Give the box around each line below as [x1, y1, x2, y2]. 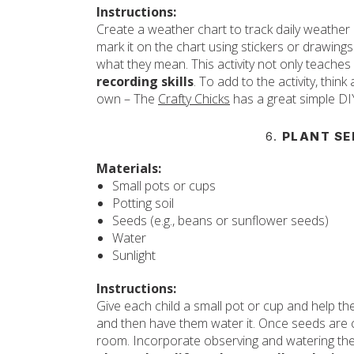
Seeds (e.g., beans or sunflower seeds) [112, 212, 329, 229]
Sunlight [112, 247, 156, 264]
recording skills [96, 73, 194, 90]
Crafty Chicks [158, 90, 230, 107]
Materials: [96, 160, 161, 177]
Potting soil [112, 194, 174, 212]
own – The [96, 90, 158, 107]
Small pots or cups [112, 177, 216, 194]
